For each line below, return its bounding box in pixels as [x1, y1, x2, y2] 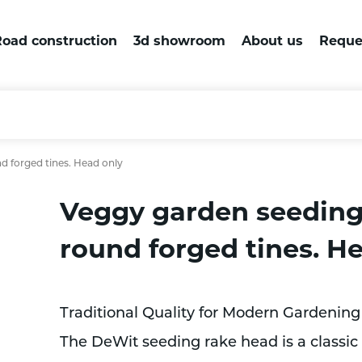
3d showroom [133, 33, 225, 48]
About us [241, 33, 303, 48]
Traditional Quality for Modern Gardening [59, 306, 360, 322]
